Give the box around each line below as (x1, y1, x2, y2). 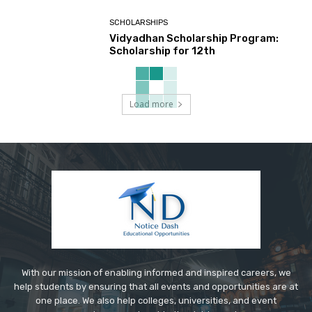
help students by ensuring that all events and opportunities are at (14, 281, 298, 292)
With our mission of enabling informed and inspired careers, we (21, 267, 291, 279)
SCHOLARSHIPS (109, 17, 169, 27)
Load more (129, 98, 173, 111)
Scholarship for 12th (109, 44, 216, 57)
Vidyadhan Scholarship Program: (109, 31, 279, 45)
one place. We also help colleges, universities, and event (36, 295, 276, 306)
